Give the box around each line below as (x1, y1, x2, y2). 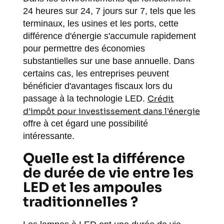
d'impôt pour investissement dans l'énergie (22, 106, 200, 116)
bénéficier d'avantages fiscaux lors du (22, 81, 172, 91)
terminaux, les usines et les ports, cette (22, 18, 178, 28)
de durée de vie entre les (22, 164, 193, 181)
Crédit (147, 93, 174, 104)
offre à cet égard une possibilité (22, 118, 148, 128)
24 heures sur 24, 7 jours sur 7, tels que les (22, 6, 195, 16)
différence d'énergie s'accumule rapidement (22, 31, 196, 41)
